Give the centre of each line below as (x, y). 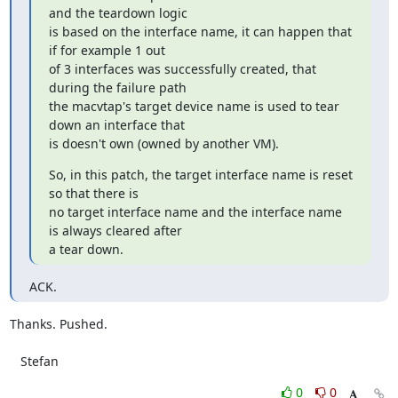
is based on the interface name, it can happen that (200, 32)
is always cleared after (115, 231)
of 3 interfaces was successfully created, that (182, 69)
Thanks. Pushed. (58, 324)
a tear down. (86, 249)
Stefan (39, 361)
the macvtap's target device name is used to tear (194, 106)
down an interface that (116, 125)
